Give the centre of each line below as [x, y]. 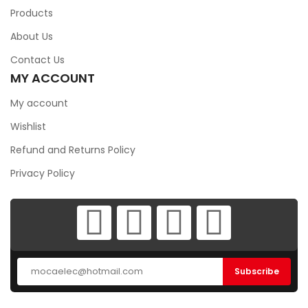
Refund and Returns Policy [73, 150]
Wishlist [28, 126]
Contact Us [37, 60]
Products [32, 13]
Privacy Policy [43, 173]
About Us [32, 36]
